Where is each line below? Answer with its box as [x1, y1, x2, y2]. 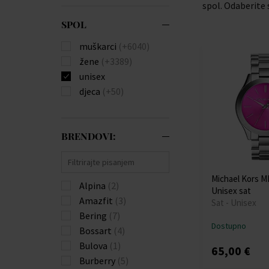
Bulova [79, 239, 109, 252]
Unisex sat [211, 185, 251, 196]
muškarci [79, 40, 118, 52]
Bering [79, 209, 109, 222]
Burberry [79, 254, 117, 267]
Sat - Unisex [211, 197, 256, 208]
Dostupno [211, 220, 246, 231]
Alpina [79, 179, 107, 192]
